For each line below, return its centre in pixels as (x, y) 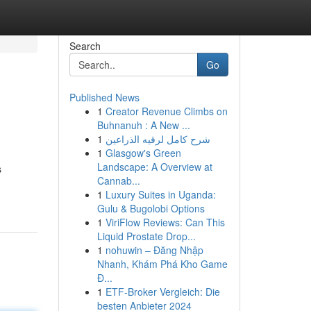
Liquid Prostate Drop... (146, 236)
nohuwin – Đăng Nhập (154, 250)
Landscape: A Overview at (154, 167)
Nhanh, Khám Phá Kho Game (162, 264)
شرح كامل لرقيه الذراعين (158, 139)
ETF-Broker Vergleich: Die (162, 292)
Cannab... (118, 180)
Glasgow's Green (143, 153)
